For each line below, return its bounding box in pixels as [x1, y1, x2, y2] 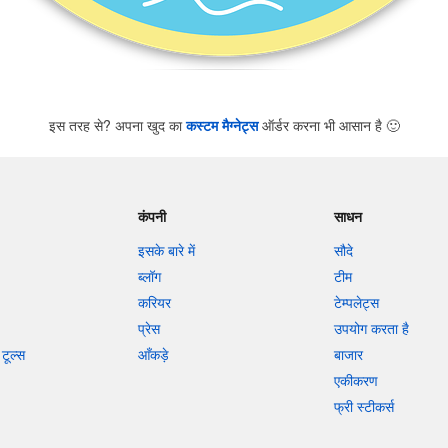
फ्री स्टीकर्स [334, 396, 395, 416]
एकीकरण [334, 370, 379, 390]
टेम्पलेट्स [334, 292, 380, 312]
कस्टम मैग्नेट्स [185, 115, 258, 135]
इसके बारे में [137, 240, 195, 260]
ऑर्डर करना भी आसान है [257, 115, 386, 135]
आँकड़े [137, 344, 169, 364]
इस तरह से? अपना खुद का [48, 115, 186, 135]
